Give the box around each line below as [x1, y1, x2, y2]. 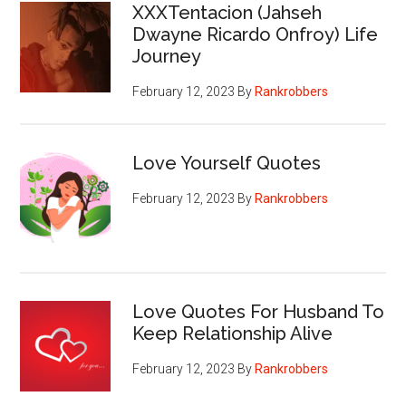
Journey [132, 44, 202, 67]
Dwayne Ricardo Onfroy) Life [132, 23, 379, 45]
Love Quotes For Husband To [132, 300, 385, 323]
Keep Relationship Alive [132, 322, 333, 344]
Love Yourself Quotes [132, 151, 322, 174]
